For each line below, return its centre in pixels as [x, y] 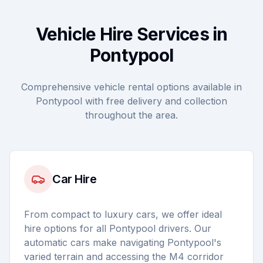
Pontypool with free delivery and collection [131, 101]
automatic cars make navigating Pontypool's [123, 242]
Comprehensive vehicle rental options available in [131, 87]
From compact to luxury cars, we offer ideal [123, 214]
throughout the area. [131, 115]
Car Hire [74, 179]
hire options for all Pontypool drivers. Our [118, 228]
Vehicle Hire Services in [131, 34]
